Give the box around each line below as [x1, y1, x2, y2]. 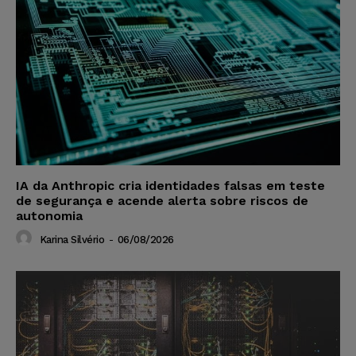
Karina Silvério [39, 233, 104, 246]
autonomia [16, 208, 83, 224]
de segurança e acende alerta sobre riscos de [16, 193, 308, 209]
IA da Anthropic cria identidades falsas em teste [16, 178, 325, 194]
